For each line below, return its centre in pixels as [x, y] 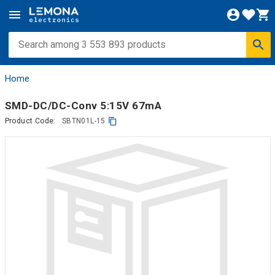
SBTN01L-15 [83, 121]
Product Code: [30, 121]
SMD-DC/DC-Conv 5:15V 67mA [83, 105]
